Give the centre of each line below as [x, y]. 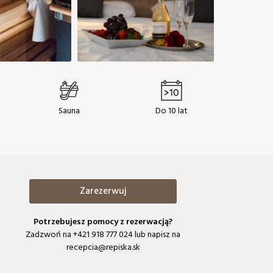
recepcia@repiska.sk [103, 248]
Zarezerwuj [103, 192]
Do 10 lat [172, 112]
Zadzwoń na [50, 235]
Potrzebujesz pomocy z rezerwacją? [103, 222]
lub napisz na [157, 235]
